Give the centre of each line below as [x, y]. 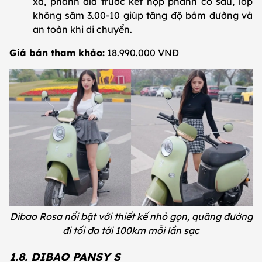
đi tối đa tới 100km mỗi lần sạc [131, 231]
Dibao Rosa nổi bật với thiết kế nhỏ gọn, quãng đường [131, 217]
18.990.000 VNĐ [142, 53]
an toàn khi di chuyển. [82, 30]
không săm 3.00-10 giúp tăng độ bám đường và [143, 15]
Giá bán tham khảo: [57, 53]
